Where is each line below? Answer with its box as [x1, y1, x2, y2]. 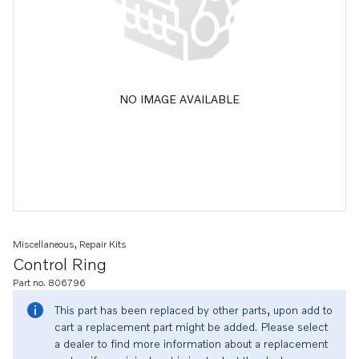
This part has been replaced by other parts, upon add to [54, 303, 333, 317]
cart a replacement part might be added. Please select [54, 320, 328, 333]
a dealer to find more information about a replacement [54, 337, 328, 350]
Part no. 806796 [13, 276, 86, 288]
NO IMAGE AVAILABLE [119, 91, 240, 106]
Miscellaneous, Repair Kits [13, 238, 127, 250]
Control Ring [13, 254, 107, 273]
